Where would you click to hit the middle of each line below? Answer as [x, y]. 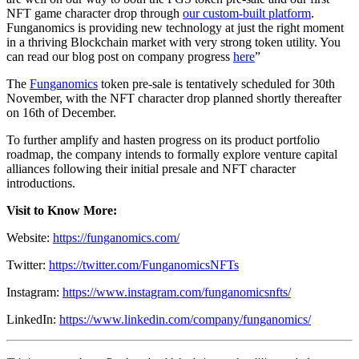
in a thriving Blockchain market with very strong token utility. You [173, 42]
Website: [30, 237]
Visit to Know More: [62, 210]
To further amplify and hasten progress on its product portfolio [163, 139]
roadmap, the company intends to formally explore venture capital [172, 154]
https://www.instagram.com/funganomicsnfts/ [177, 292]
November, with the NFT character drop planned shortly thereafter [174, 98]
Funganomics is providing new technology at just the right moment [175, 27]
